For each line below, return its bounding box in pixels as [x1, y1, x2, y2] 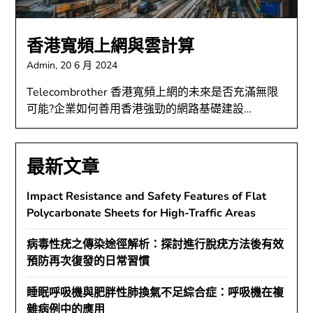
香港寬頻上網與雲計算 [27, 35, 195, 58]
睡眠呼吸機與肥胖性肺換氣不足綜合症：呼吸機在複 [27, 285, 284, 301]
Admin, [27, 59, 61, 73]
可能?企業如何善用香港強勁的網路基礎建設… [27, 101, 252, 117]
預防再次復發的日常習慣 [27, 254, 150, 270]
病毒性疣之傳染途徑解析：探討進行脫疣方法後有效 [27, 237, 284, 253]
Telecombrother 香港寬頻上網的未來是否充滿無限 [27, 85, 279, 101]
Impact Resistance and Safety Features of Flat [27, 189, 267, 205]
